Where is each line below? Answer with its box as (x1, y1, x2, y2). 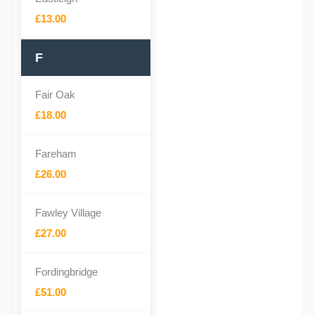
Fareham (35, 148, 77, 160)
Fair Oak (35, 89, 75, 101)
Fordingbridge (35, 266, 98, 278)
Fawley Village (35, 207, 101, 219)
